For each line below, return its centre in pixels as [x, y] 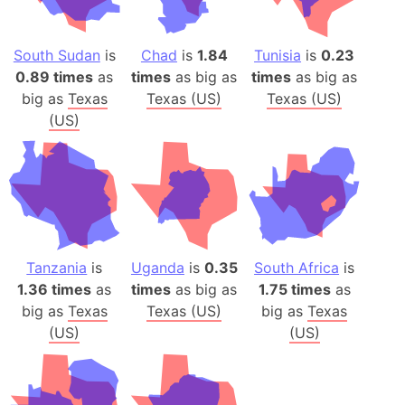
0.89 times [55, 77]
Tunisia [278, 56]
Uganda [157, 267]
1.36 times [55, 289]
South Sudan [57, 56]
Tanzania [57, 267]
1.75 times [294, 289]
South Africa [297, 267]
